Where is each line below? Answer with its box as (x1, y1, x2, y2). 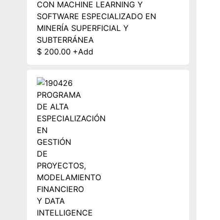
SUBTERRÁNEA (37, 34, 94, 45)
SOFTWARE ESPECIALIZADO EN (37, 11, 156, 21)
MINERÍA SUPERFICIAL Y (37, 23, 129, 33)
